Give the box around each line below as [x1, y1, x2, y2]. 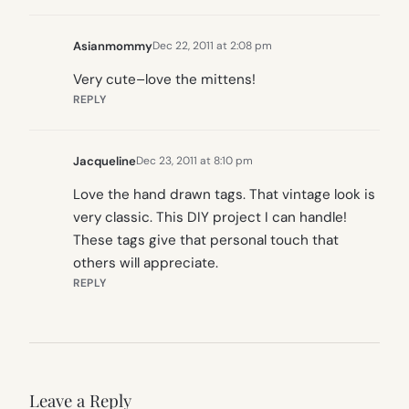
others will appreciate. [73, 254, 218, 273]
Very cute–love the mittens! [73, 69, 256, 89]
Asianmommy [73, 37, 152, 54]
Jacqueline [73, 152, 136, 169]
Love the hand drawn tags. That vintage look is [73, 185, 375, 204]
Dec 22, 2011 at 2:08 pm [152, 38, 272, 54]
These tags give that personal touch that [73, 231, 339, 250]
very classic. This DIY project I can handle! [73, 208, 347, 227]
